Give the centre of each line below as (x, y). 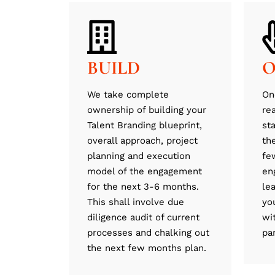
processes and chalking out (148, 233)
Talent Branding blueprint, (145, 126)
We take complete (128, 95)
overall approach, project (142, 141)
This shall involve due (136, 202)
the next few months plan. (147, 248)
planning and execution (139, 156)
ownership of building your (147, 110)
